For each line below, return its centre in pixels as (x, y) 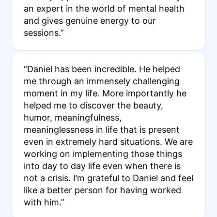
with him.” (44, 202)
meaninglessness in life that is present (101, 129)
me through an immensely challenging (101, 81)
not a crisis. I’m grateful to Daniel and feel (108, 178)
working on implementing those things (103, 154)
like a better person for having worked (102, 190)
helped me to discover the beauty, (93, 105)
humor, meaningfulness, (72, 117)
